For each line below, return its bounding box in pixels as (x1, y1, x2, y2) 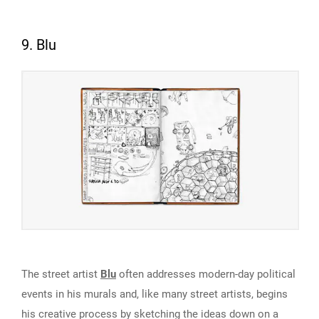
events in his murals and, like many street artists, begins (21, 288, 288, 301)
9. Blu (21, 35, 56, 56)
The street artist (21, 268, 100, 281)
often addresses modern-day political (116, 268, 296, 281)
